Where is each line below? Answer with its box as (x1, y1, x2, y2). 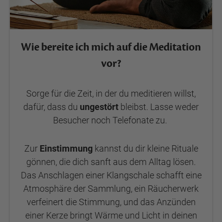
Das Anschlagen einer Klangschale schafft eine (20, 170, 202, 180)
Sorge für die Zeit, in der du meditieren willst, (26, 88, 196, 99)
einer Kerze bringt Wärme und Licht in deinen (25, 210, 197, 221)
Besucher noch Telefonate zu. (53, 115, 169, 125)
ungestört (80, 102, 120, 112)
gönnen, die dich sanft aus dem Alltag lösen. (26, 157, 196, 167)
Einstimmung (39, 143, 95, 154)
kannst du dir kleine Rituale (94, 143, 198, 154)
